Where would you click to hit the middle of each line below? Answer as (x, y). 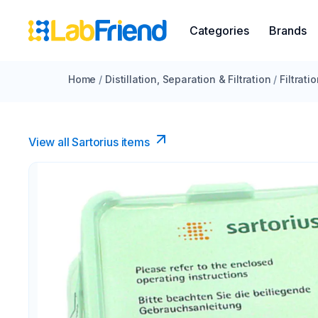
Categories (219, 31)
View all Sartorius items (89, 142)
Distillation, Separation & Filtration (188, 79)
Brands (288, 31)
